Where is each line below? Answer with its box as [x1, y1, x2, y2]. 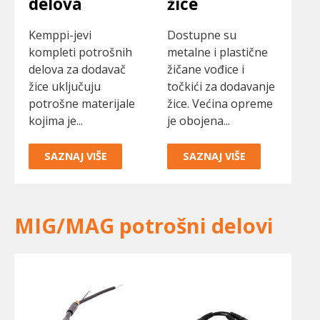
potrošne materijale [29, 96, 135, 112]
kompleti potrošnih [29, 44, 132, 61]
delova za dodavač [29, 61, 126, 78]
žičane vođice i [167, 61, 244, 78]
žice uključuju [29, 79, 101, 95]
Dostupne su [167, 27, 236, 44]
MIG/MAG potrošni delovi [14, 211, 274, 239]
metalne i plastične [167, 44, 268, 61]
